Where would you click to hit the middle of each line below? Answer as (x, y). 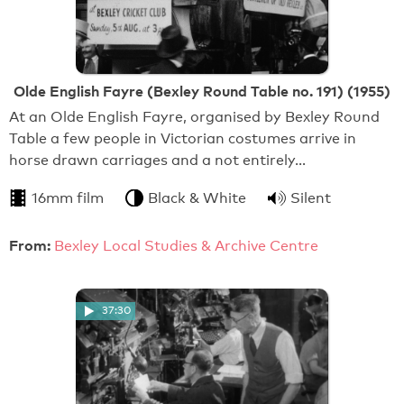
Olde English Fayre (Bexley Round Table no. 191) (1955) (202, 92)
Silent (311, 197)
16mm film (68, 197)
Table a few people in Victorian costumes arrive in (183, 138)
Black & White (197, 197)
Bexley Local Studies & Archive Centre (186, 245)
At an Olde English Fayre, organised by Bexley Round (194, 116)
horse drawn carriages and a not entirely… (157, 160)
